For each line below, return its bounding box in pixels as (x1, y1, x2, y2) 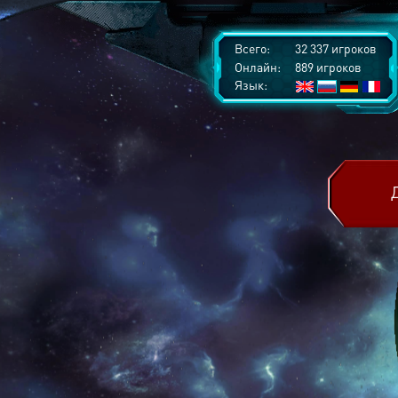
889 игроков (292, 59, 362, 75)
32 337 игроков (292, 40, 377, 56)
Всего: (235, 40, 270, 56)
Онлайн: (235, 59, 281, 75)
